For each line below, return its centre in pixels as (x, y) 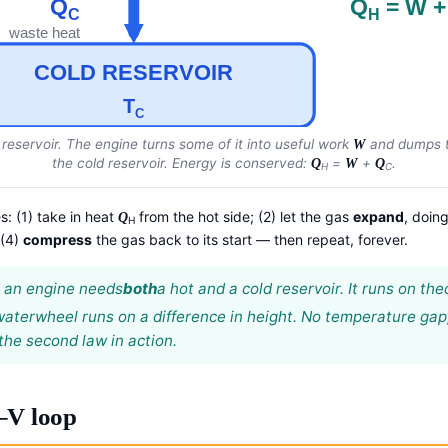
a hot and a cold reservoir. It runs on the (300, 288)
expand (379, 216)
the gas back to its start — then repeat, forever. (250, 239)
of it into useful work (284, 143)
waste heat (44, 33)
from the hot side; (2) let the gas (244, 216)
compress (58, 239)
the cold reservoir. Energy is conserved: (182, 162)
